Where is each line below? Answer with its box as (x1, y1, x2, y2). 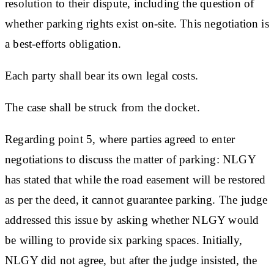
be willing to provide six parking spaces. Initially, (5, 233, 242, 246)
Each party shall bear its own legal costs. (5, 68, 198, 82)
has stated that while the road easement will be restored (5, 172, 266, 186)
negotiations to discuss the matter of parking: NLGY (5, 152, 256, 166)
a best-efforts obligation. (5, 37, 121, 50)
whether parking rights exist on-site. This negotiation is (5, 17, 269, 30)
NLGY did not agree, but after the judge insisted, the (5, 253, 257, 267)
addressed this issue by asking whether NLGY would (5, 213, 259, 226)
